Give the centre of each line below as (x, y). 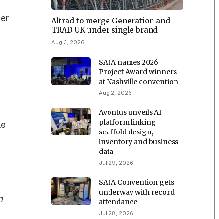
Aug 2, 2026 (116, 93)
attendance (118, 202)
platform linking (128, 122)
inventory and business (139, 142)
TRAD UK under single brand (105, 30)
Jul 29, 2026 (116, 163)
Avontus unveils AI (131, 113)
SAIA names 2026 (129, 62)
